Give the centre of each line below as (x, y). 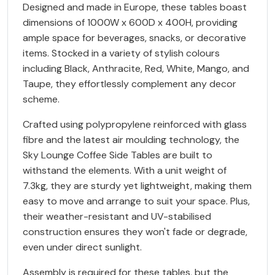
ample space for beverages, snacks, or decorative (134, 38)
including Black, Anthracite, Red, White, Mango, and (136, 69)
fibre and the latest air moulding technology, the (131, 140)
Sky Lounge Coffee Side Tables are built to (118, 155)
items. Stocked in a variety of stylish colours (121, 53)
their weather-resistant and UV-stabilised (117, 217)
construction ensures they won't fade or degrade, (135, 232)
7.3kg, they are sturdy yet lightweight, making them (137, 186)
